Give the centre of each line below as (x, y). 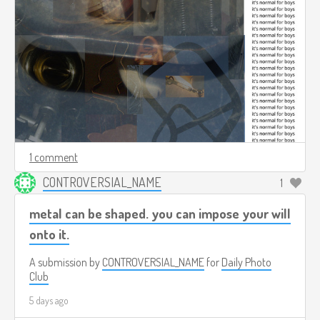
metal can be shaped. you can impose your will (160, 213)
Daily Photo (246, 262)
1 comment (54, 157)
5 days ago (49, 300)
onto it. (49, 234)
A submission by (66, 262)
